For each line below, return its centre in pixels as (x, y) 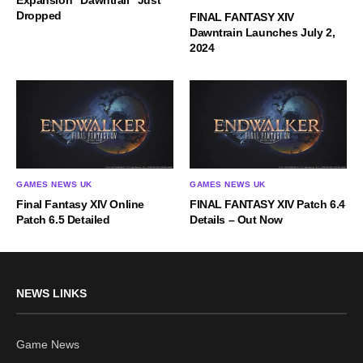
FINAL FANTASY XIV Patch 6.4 (267, 204)
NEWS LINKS (51, 293)
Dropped (39, 16)
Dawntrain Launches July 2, (263, 32)
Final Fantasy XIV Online (80, 204)
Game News (48, 344)
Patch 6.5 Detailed (63, 219)
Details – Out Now (236, 219)
